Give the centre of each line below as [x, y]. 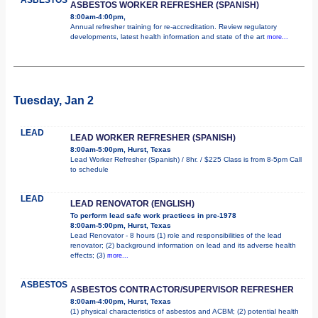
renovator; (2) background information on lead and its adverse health [183, 245]
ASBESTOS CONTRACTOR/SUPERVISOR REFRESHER [182, 289]
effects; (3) [89, 255]
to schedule [89, 169]
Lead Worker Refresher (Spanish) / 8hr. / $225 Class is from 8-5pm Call [186, 159]
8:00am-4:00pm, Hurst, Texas [121, 301]
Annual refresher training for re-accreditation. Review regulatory [174, 26]
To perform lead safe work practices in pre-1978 [153, 215]
